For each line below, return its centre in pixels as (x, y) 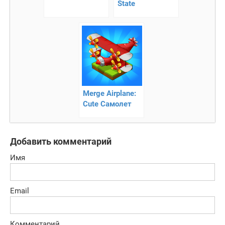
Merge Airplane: (109, 93)
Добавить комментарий (61, 141)
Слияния (98, 114)
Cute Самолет (107, 104)
